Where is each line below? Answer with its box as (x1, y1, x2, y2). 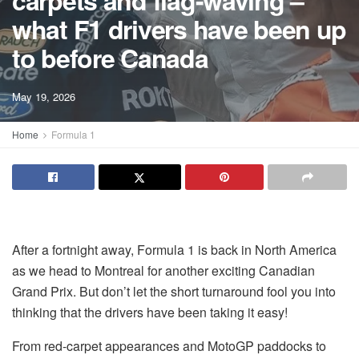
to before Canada (12, 39, 208, 76)
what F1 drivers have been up (12, 10, 347, 47)
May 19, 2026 (12, 89, 75, 104)
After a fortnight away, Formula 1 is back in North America (12, 240, 337, 259)
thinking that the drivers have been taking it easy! (12, 303, 288, 321)
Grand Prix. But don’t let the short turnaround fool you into (12, 282, 336, 301)
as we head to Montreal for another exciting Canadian (12, 261, 315, 280)
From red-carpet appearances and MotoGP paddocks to (12, 337, 326, 355)
